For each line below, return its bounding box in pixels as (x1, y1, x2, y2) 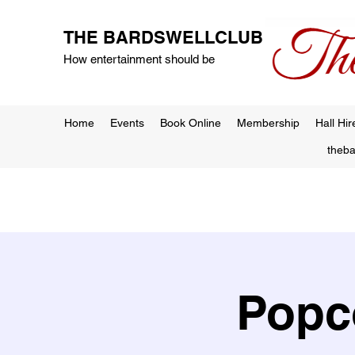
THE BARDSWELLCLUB (63, 27, 263, 48)
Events (110, 116, 144, 129)
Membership (237, 116, 300, 129)
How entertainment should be (63, 52, 215, 66)
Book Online (160, 116, 221, 129)
